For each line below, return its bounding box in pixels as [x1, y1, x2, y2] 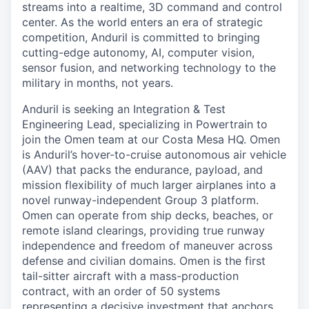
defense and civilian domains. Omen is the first [22, 254, 266, 268]
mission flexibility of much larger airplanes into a [22, 178, 276, 192]
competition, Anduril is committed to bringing [22, 30, 260, 44]
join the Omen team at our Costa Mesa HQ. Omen [22, 132, 280, 146]
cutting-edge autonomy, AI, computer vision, [22, 46, 255, 59]
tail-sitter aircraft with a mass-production [22, 269, 239, 283]
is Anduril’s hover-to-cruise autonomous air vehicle [22, 148, 286, 161]
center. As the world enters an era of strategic [22, 15, 263, 29]
